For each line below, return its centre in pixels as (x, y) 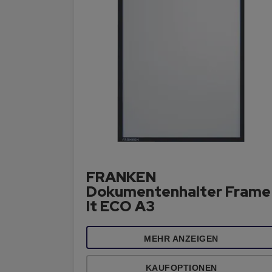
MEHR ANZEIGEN (181, 239)
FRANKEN (121, 177)
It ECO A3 (121, 206)
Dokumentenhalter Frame (178, 192)
